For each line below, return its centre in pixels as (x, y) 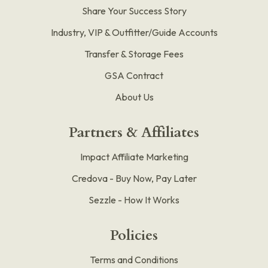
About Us (134, 97)
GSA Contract (134, 75)
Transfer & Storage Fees (134, 54)
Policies (134, 235)
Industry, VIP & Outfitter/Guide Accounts (134, 32)
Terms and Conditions (134, 259)
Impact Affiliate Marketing (134, 156)
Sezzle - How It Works (134, 200)
